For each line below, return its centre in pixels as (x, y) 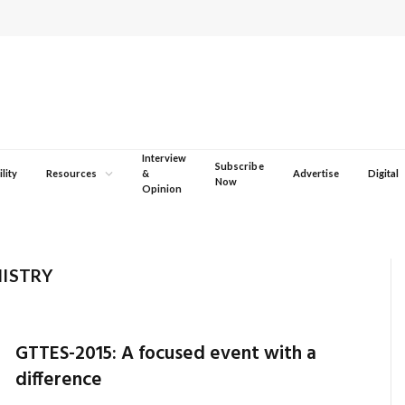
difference (59, 380)
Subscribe (240, 165)
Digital (384, 173)
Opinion (161, 188)
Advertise (316, 173)
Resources (72, 173)
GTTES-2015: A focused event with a (166, 354)
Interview (164, 158)
